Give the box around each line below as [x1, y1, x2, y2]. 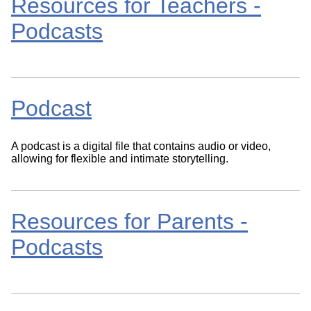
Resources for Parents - [11, 209, 248, 235]
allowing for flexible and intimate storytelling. [11, 152, 228, 165]
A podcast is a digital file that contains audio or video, [11, 140, 271, 152]
